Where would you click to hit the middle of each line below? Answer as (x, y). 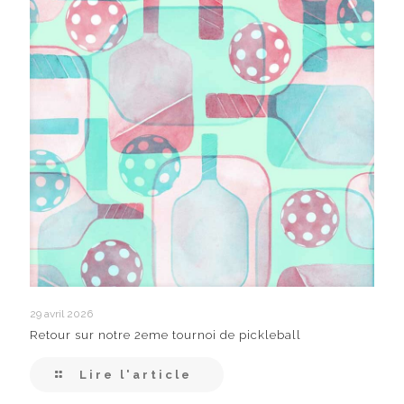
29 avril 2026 (61, 313)
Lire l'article (136, 374)
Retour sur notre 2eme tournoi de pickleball (165, 335)
